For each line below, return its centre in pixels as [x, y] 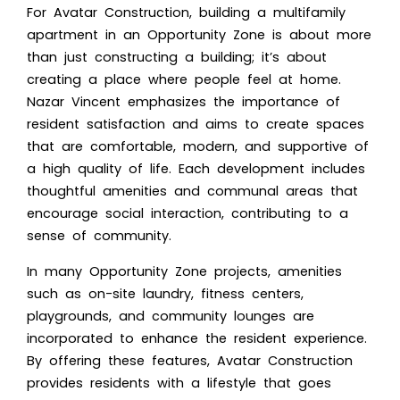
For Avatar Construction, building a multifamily [186, 12]
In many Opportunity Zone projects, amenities [184, 271]
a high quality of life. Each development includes [196, 168]
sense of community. [99, 235]
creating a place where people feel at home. [184, 79]
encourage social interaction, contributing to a [187, 213]
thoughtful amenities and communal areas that [192, 191]
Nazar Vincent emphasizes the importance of [183, 101]
